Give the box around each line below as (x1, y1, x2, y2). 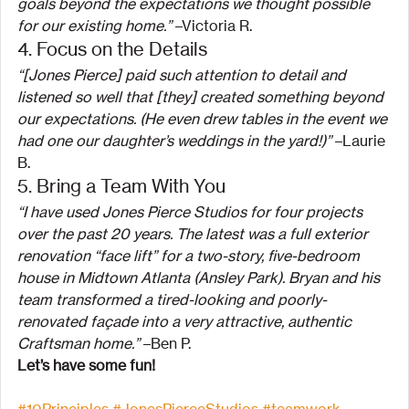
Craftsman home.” (17, 333, 140, 352)
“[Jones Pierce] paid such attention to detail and (17, 65, 350, 84)
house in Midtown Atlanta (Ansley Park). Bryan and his (17, 267, 383, 287)
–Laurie (331, 131, 389, 150)
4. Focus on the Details (17, 37, 207, 60)
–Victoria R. (172, 16, 252, 35)
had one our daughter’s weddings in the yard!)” (17, 131, 331, 150)
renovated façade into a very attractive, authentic (17, 311, 355, 330)
